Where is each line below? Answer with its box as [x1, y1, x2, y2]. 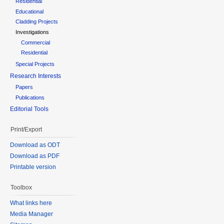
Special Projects [15, 61, 55, 67]
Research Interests [10, 72, 61, 80]
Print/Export [10, 126, 42, 133]
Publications [15, 94, 45, 100]
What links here [10, 199, 52, 206]
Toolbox [10, 183, 32, 191]
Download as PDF [10, 152, 59, 159]
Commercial [21, 39, 50, 45]
